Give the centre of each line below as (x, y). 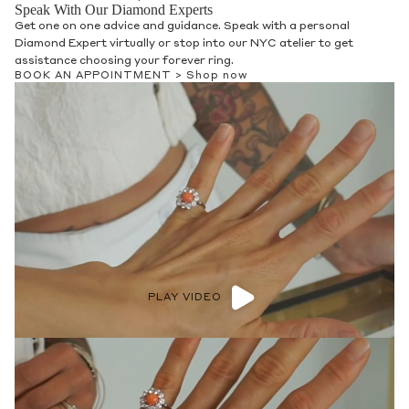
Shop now (217, 77)
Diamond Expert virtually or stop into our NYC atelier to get (184, 44)
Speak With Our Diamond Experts (114, 10)
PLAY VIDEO (184, 298)
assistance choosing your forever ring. (124, 62)
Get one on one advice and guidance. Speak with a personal (182, 27)
